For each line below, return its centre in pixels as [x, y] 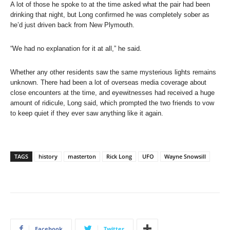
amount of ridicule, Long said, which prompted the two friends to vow [112, 103]
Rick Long [119, 156]
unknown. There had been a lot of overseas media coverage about [108, 82]
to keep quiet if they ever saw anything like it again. [87, 113]
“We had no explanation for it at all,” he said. [76, 48]
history [48, 156]
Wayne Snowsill [185, 156]
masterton [82, 156]
